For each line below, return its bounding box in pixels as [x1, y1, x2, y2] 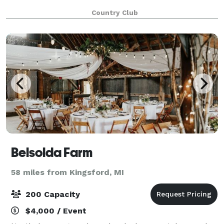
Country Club [91, 8, 138, 16]
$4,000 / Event [23, 205, 86, 215]
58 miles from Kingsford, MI [11, 167, 124, 177]
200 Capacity [23, 189, 80, 199]
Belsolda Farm [11, 144, 92, 160]
